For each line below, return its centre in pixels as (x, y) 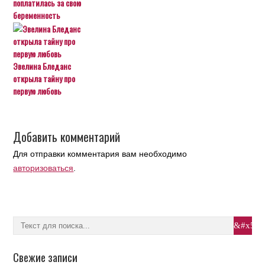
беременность (37, 15)
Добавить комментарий (67, 137)
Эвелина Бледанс (42, 66)
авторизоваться (43, 168)
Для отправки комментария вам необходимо (100, 154)
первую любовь (38, 91)
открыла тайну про (44, 78)
